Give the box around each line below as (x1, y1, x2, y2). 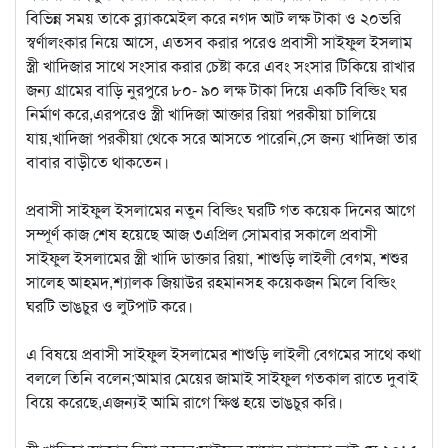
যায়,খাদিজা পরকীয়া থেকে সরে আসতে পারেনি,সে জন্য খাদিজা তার (26, 125, 417, 149)
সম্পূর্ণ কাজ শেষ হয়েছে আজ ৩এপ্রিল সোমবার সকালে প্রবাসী (26, 221, 377, 245)
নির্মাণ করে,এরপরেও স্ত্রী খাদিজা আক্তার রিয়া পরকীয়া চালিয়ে (26, 101, 377, 125)
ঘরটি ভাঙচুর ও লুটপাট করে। (26, 293, 193, 317)
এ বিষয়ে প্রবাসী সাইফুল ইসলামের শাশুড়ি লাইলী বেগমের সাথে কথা (26, 341, 421, 365)
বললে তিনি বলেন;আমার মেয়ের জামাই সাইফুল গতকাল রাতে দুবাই (26, 365, 418, 389)
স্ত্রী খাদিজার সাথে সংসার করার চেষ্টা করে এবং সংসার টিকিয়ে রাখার (26, 53, 415, 77)
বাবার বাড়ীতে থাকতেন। (26, 149, 169, 173)
